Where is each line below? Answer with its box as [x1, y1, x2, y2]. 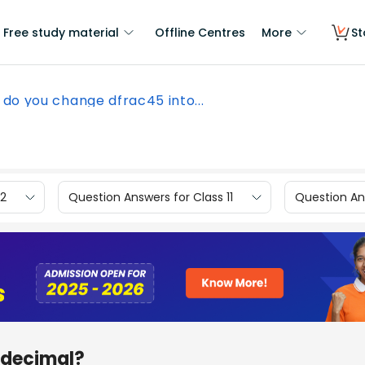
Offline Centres [155, 24, 245, 41]
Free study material [3, 24, 119, 41]
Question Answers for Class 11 [68, 188, 233, 205]
